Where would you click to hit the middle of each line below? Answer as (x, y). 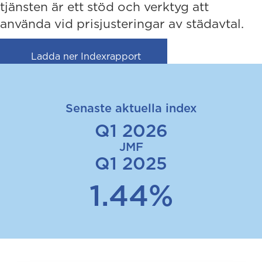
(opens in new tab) (184, 55)
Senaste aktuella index (131, 108)
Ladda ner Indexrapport (86, 57)
